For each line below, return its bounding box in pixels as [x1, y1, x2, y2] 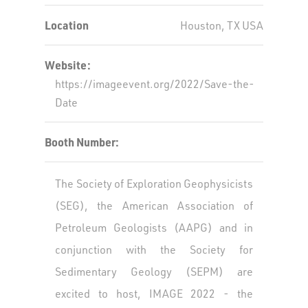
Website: [45, 58, 91, 72]
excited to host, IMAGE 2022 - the [55, 286, 253, 300]
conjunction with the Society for [55, 242, 253, 256]
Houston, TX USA [180, 18, 263, 32]
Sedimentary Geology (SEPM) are [55, 264, 253, 278]
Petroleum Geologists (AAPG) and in [55, 220, 253, 234]
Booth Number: [45, 135, 119, 149]
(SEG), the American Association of [55, 198, 253, 212]
